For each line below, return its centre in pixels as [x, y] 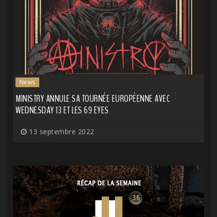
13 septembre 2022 [61, 131]
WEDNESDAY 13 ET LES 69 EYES [62, 110]
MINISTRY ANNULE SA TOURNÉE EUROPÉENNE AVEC [93, 98]
